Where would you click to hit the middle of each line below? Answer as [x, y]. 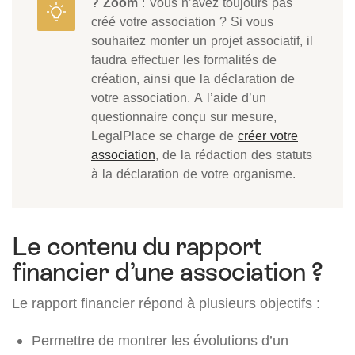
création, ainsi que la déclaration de [193, 79]
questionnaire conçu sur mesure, [184, 117]
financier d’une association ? [168, 272]
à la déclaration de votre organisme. [193, 174]
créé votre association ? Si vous [182, 22]
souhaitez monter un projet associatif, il [202, 41]
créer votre [268, 136]
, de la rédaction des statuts [234, 155]
